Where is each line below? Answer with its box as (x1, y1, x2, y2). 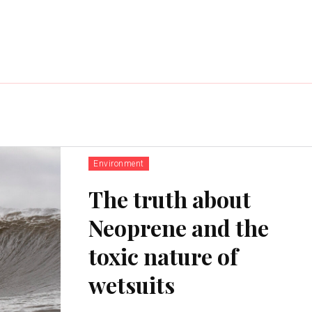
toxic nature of (88, 240, 239, 271)
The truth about (88, 183, 251, 214)
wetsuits (88, 269, 175, 299)
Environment (93, 158, 144, 169)
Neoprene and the (88, 212, 270, 242)
